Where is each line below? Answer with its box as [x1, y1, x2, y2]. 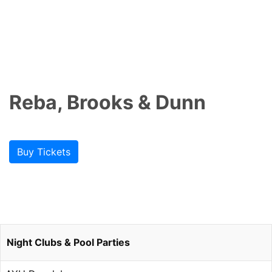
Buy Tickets [17, 146, 70, 158]
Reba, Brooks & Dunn [9, 90, 206, 114]
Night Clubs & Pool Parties [7, 236, 130, 249]
